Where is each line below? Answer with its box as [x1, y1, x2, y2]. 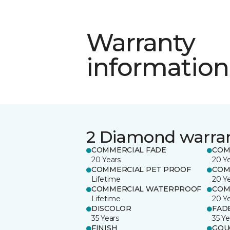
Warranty [86, 27, 196, 57]
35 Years [91, 213, 119, 223]
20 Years [91, 155, 121, 164]
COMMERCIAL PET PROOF [91, 164, 191, 174]
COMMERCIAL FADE [91, 145, 166, 155]
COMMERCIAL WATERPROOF [91, 184, 202, 194]
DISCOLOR [91, 203, 131, 213]
